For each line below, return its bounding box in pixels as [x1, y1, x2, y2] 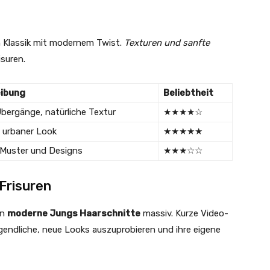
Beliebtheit [163, 87, 213, 99]
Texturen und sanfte [124, 37, 210, 49]
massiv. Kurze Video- [140, 208, 228, 219]
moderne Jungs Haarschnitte [7, 208, 140, 219]
